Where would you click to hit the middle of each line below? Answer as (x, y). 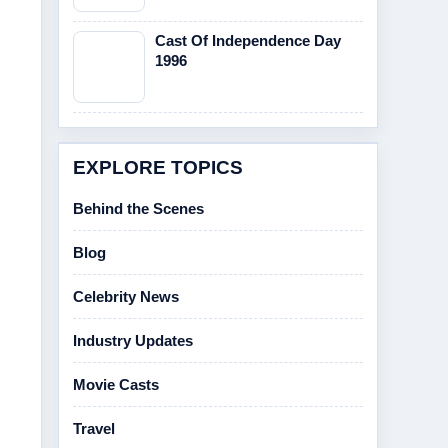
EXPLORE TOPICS (158, 167)
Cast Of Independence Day (248, 40)
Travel (94, 428)
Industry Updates (133, 340)
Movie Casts (116, 384)
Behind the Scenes (138, 208)
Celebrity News (126, 296)
